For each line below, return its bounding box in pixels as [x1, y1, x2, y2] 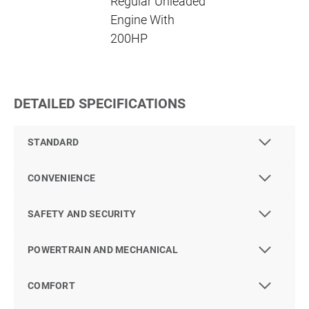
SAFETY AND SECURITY [28, 208, 137, 220]
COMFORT [28, 280, 75, 292]
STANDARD [28, 137, 79, 148]
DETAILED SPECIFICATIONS [14, 95, 186, 112]
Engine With [110, 12, 175, 28]
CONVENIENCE [28, 172, 96, 184]
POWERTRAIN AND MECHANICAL [28, 244, 178, 256]
